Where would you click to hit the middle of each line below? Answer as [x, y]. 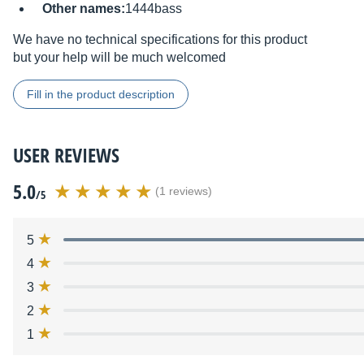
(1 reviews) [184, 192]
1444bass [154, 9]
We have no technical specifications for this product [160, 40]
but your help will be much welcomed [119, 58]
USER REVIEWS [66, 155]
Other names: [84, 9]
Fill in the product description [101, 95]
